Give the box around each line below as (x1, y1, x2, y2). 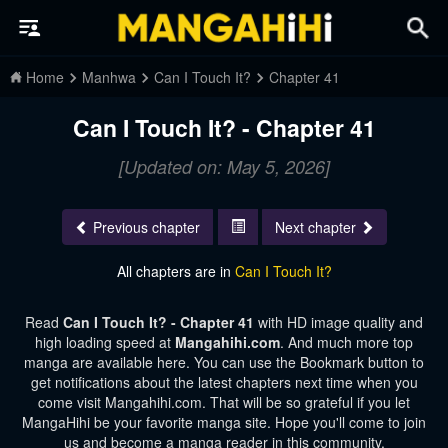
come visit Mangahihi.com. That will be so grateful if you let (38, 392, 410, 413)
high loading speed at (35, 332, 175, 353)
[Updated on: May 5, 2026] (118, 154, 330, 179)
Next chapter (274, 217, 356, 238)
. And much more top (280, 332, 413, 353)
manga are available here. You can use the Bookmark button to (24, 352, 424, 373)
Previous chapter (92, 217, 200, 238)
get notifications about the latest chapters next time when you (30, 372, 418, 393)
